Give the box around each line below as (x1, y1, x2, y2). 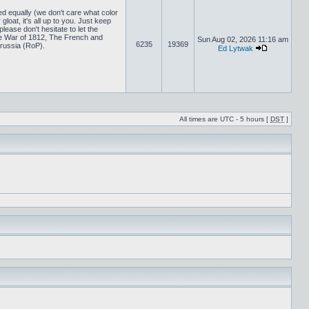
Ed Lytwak (218, 44, 253, 52)
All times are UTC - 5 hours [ (179, 115, 270, 123)
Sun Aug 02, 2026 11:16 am (197, 35, 288, 43)
